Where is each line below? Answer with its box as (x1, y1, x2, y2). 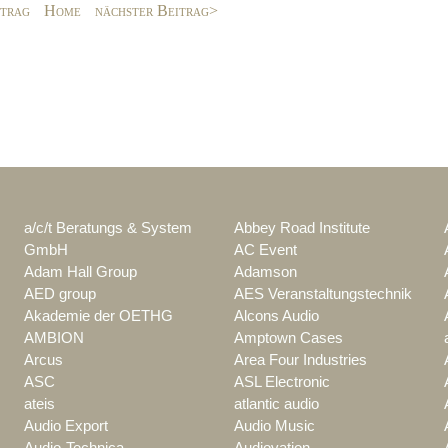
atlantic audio (234, 395, 319, 412)
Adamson (234, 263, 297, 280)
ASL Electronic (234, 373, 330, 390)
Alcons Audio (234, 307, 319, 324)
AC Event (234, 241, 297, 258)
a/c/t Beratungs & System (24, 219, 192, 236)
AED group (24, 285, 96, 302)
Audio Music (234, 417, 315, 434)
